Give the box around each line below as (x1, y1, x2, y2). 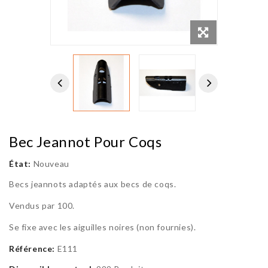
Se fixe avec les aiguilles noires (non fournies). (9, 222, 196, 233)
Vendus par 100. (9, 200, 75, 211)
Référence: (9, 243, 55, 254)
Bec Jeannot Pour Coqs (9, 133, 162, 151)
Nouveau (33, 159, 69, 169)
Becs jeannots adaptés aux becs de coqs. (9, 179, 176, 190)
